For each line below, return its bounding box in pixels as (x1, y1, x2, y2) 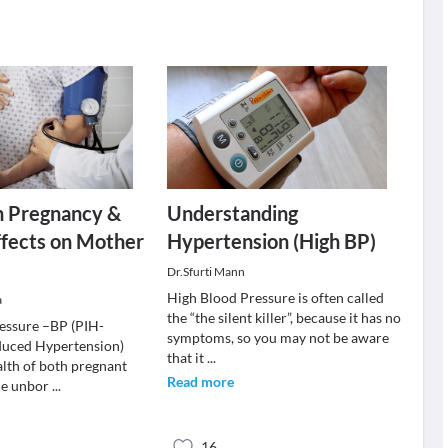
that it (166, 349, 207, 366)
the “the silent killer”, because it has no (166, 309, 401, 326)
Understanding (166, 201, 298, 225)
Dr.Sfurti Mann (166, 264, 245, 279)
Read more (166, 373, 234, 390)
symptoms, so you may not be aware (166, 329, 389, 346)
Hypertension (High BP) (166, 229, 376, 253)
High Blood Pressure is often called (166, 289, 384, 306)
